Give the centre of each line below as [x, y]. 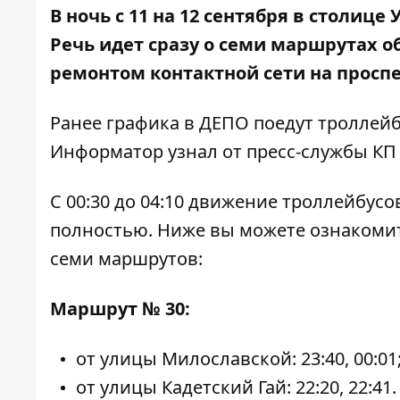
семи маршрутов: [126, 258]
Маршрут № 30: [120, 308]
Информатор [107, 151]
